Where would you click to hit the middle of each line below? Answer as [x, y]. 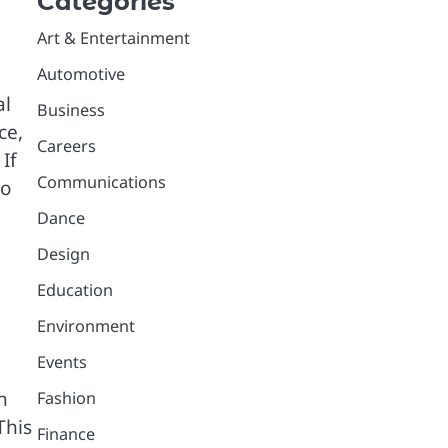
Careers [66, 145]
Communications [101, 181]
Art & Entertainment [113, 37]
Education [74, 289]
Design [63, 253]
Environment [85, 325]
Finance [65, 433]
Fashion [66, 397]
